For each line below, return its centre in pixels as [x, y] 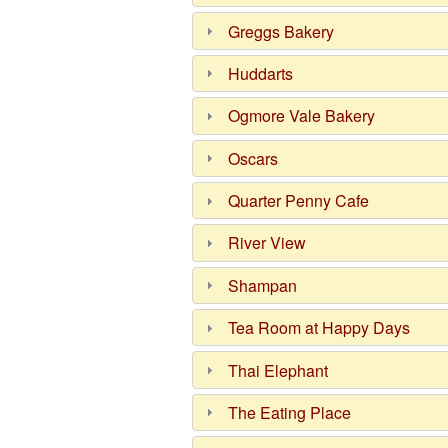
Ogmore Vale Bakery [302, 116]
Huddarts [261, 73]
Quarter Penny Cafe [299, 201]
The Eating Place [290, 412]
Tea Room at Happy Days [319, 328]
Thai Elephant [278, 370]
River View [267, 243]
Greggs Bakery [281, 31]
